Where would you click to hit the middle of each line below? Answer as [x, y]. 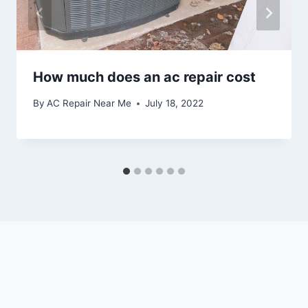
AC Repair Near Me [89, 103]
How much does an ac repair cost [144, 77]
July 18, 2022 [175, 103]
